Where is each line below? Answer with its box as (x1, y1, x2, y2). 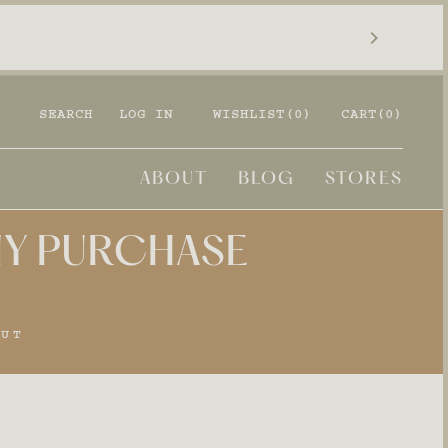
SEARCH (39, 106, 93, 122)
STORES (325, 170, 403, 188)
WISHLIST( (213, 106, 294, 122)
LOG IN (119, 106, 173, 122)
